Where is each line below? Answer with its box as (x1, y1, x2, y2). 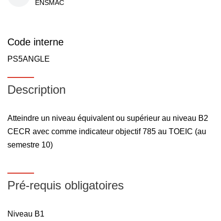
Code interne (7, 37, 64, 47)
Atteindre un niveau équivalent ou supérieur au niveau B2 (7, 114, 208, 122)
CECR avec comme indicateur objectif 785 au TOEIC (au (7, 127, 206, 136)
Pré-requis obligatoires (7, 179, 124, 192)
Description (7, 83, 66, 96)
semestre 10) (7, 141, 53, 149)
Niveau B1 (7, 210, 44, 218)
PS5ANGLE (7, 55, 50, 63)
